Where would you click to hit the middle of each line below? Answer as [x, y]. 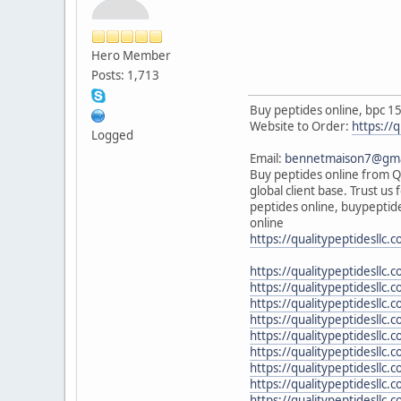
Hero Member [131, 55]
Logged [112, 135]
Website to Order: [301, 126]
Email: [267, 158]
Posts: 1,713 [125, 75]
